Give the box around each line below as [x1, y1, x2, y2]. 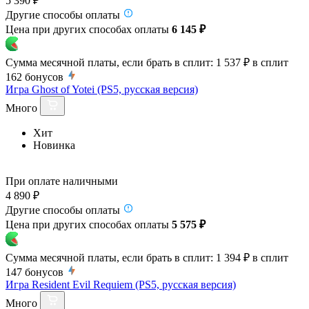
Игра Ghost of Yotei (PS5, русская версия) [6, 83, 198, 95]
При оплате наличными [6, 175, 118, 187]
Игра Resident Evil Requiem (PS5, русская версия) [6, 278, 236, 290]
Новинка [33, 139, 75, 151]
